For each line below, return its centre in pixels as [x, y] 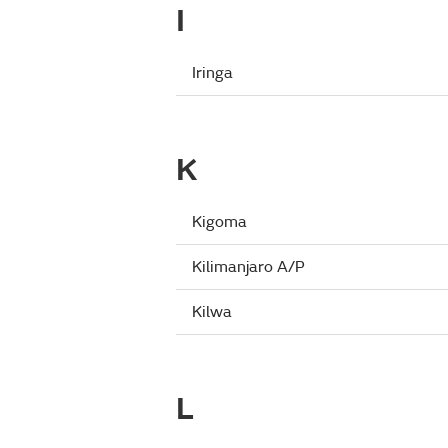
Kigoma [219, 222]
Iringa [212, 73]
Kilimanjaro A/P [248, 267]
